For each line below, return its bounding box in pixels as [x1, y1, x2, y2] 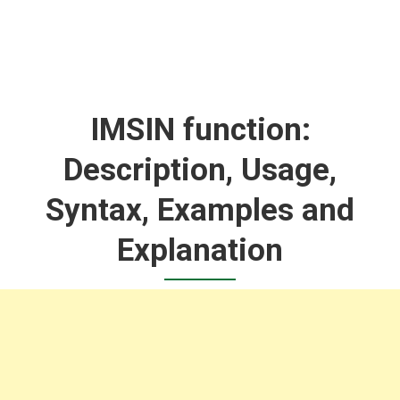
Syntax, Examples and [46, 191, 354, 229]
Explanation [117, 231, 283, 269]
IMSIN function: [89, 111, 311, 148]
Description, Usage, [63, 151, 337, 188]
